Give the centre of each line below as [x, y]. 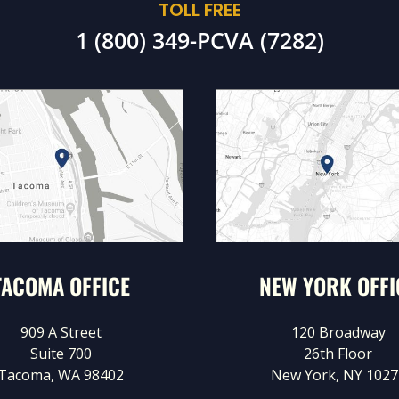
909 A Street [61, 332]
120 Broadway [338, 332]
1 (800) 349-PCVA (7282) [199, 41]
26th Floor [338, 353]
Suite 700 [61, 353]
